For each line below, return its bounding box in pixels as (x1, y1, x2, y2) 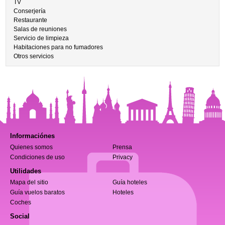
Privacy (113, 154, 133, 161)
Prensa (113, 144, 132, 151)
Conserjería (14, 8, 46, 15)
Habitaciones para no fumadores (14, 44, 103, 51)
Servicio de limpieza (14, 35, 69, 42)
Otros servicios (14, 53, 54, 60)
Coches (10, 199, 31, 206)
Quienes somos (10, 144, 53, 151)
